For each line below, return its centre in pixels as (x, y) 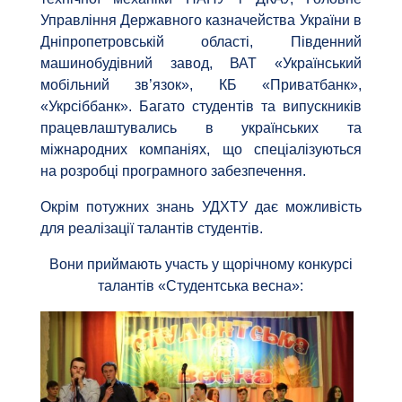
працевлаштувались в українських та (201, 128)
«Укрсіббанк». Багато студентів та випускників (201, 107)
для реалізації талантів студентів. (151, 229)
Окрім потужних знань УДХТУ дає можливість (201, 207)
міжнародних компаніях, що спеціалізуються (201, 150)
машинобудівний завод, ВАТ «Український (201, 64)
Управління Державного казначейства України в (201, 21)
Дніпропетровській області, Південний (201, 42)
